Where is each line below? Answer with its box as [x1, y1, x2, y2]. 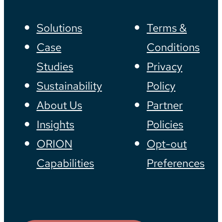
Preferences [147, 155, 205, 170]
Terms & [147, 20, 187, 35]
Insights [36, 116, 74, 132]
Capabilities [36, 155, 94, 170]
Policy [147, 78, 175, 93]
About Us [36, 97, 82, 112]
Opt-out [147, 136, 187, 151]
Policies [147, 116, 183, 132]
